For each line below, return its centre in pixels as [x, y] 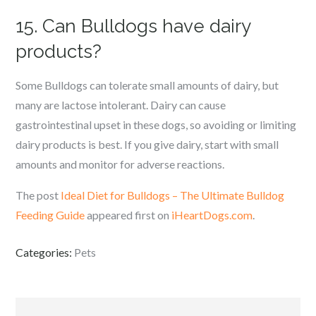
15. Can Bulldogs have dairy [133, 26]
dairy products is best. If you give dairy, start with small [147, 144]
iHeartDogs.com [212, 215]
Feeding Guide [50, 215]
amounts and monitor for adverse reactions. [120, 164]
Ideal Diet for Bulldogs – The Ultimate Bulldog [173, 195]
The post [38, 195]
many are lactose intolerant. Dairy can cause [121, 105]
